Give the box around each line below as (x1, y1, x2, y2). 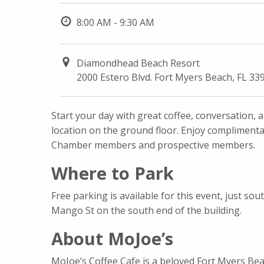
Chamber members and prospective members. (51, 138, 255, 152)
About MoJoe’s (51, 227, 173, 250)
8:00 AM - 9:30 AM (77, 16, 154, 29)
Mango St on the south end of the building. (51, 204, 242, 217)
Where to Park (51, 161, 174, 185)
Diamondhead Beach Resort (77, 57, 200, 70)
